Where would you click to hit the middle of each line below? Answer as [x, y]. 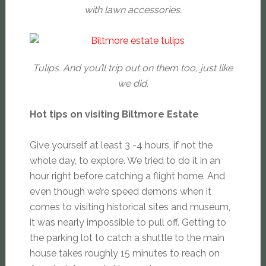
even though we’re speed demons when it [120, 192]
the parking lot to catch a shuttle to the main [127, 238]
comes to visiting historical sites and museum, [130, 207]
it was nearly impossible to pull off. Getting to [128, 223]
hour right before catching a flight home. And [127, 176]
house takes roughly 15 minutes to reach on [124, 254]
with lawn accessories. [133, 10]
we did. [133, 84]
